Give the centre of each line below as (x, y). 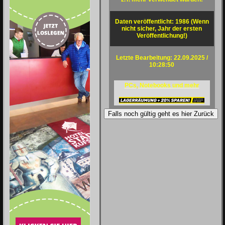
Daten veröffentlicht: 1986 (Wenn (162, 22)
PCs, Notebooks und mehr (162, 85)
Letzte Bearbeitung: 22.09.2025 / (162, 58)
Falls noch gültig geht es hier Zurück (161, 114)
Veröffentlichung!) (162, 36)
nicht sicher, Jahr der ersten (162, 29)
